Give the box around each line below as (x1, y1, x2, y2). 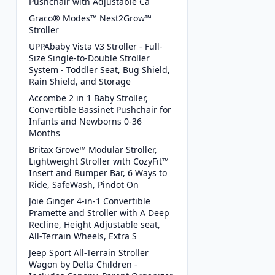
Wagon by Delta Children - (29, 258, 137, 271)
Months (29, 127, 60, 139)
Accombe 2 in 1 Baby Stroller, (29, 92, 148, 104)
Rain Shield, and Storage (29, 76, 131, 88)
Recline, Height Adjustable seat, (29, 219, 160, 231)
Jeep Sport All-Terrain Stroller (29, 247, 149, 259)
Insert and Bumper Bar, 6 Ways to (29, 167, 167, 179)
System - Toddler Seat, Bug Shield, (29, 64, 170, 76)
